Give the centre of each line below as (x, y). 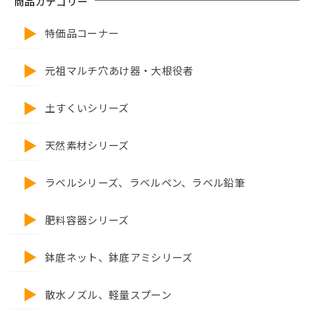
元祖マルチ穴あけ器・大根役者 (119, 72)
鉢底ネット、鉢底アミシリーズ (119, 258)
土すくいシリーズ (87, 109)
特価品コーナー (82, 34)
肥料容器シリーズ (87, 221)
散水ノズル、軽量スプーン (108, 296)
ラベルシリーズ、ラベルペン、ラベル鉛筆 (145, 184)
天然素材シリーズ (87, 146)
